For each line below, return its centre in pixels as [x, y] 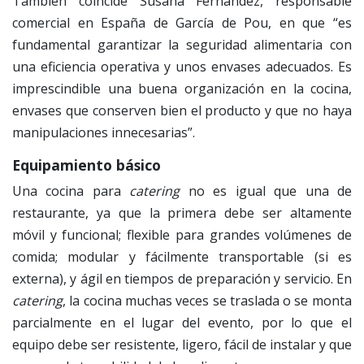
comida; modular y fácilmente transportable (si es [182, 256]
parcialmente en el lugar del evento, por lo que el [182, 322]
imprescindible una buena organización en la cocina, [182, 88]
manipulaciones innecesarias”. [104, 132]
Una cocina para [71, 191]
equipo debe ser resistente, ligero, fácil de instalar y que [182, 344]
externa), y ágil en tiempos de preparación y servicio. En [182, 278]
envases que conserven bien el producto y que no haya [182, 110]
